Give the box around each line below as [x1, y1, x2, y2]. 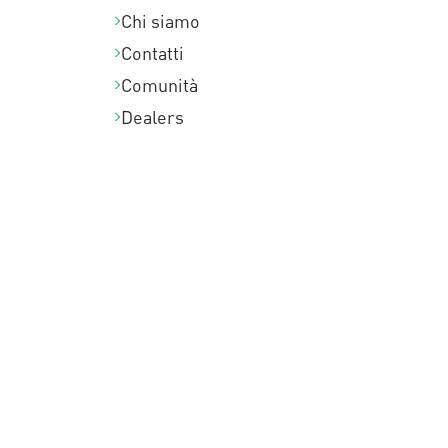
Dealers [120, 106, 184, 129]
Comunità [120, 74, 198, 97]
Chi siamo [120, 10, 200, 33]
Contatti [120, 42, 184, 65]
